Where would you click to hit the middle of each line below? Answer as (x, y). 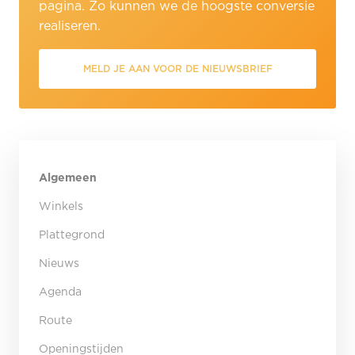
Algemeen (68, 178)
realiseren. (70, 27)
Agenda (60, 292)
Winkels (61, 207)
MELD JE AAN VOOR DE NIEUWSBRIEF (177, 69)
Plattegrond (72, 235)
